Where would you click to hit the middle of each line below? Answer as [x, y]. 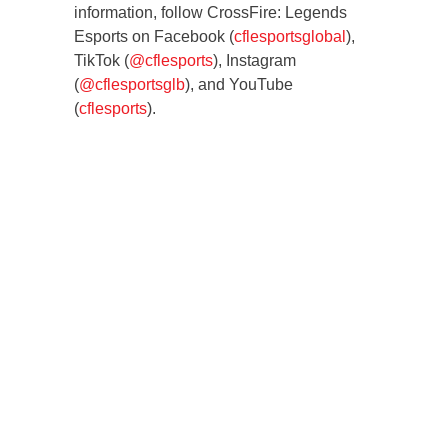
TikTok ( [101, 61]
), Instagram [254, 61]
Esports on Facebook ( [154, 37]
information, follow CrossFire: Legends [210, 13]
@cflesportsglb [132, 85]
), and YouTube [239, 85]
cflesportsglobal [290, 37]
